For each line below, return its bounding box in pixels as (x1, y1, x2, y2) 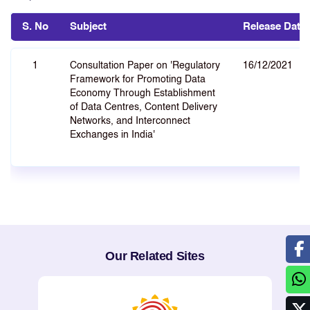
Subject (70, 21, 107, 32)
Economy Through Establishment (70, 89, 215, 98)
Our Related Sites (105, 249, 205, 263)
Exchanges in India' (70, 130, 155, 140)
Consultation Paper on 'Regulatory (70, 61, 220, 71)
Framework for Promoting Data (70, 75, 206, 84)
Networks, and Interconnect (70, 116, 190, 126)
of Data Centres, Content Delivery (70, 102, 217, 112)
